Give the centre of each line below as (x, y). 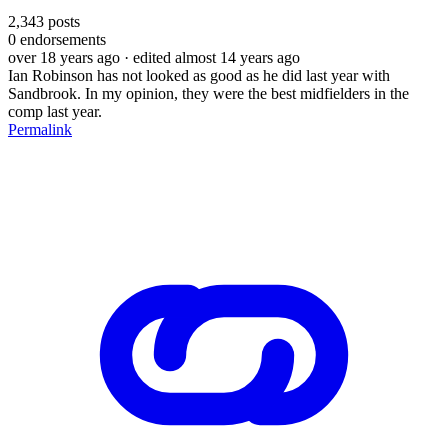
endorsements (61, 39)
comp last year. (55, 111)
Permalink (40, 129)
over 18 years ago (64, 57)
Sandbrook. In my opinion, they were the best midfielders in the (208, 93)
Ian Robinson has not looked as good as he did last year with (199, 75)
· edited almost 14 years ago (212, 57)
